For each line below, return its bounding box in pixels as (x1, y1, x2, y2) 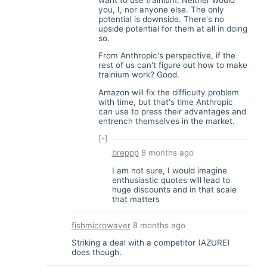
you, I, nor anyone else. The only (98, 4, 224, 14)
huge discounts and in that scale (111, 184, 237, 194)
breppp (111, 148, 139, 157)
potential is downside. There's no (98, 14, 224, 24)
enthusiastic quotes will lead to (111, 175, 230, 185)
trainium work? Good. (98, 70, 179, 80)
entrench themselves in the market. (98, 116, 235, 126)
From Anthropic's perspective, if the (98, 51, 235, 61)
